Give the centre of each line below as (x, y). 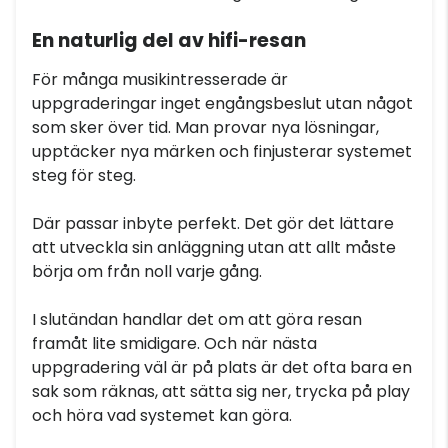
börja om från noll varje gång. (147, 271)
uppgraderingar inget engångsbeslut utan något (222, 103)
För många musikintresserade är (160, 79)
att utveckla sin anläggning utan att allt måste (214, 247)
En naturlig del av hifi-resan (169, 40)
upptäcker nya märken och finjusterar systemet (222, 151)
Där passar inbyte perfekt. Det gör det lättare (213, 223)
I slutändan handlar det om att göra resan (197, 319)
